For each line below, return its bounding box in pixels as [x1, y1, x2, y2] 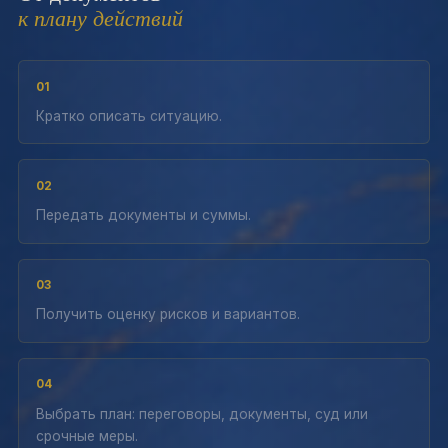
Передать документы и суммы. [35, 207, 251, 223]
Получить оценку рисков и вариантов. [35, 306, 300, 323]
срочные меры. [35, 427, 138, 444]
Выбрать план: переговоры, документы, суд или [35, 405, 368, 422]
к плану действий [18, 2, 183, 32]
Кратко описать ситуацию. [35, 107, 222, 124]
